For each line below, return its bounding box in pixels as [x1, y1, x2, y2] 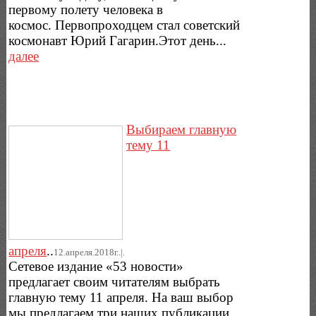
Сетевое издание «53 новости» [8, 258, 184, 274]
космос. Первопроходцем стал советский [8, 18, 241, 33]
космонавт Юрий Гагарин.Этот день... [8, 33, 227, 49]
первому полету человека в [8, 2, 164, 18]
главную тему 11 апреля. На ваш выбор [8, 289, 234, 305]
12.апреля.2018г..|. [54, 246, 126, 257]
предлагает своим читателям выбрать [8, 274, 221, 289]
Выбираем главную [126, 121, 237, 137]
